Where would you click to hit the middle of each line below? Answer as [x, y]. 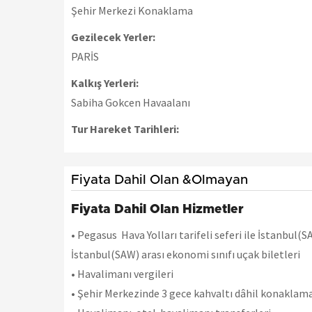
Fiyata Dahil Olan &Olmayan [159, 180]
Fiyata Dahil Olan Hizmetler [157, 210]
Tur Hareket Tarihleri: [125, 129]
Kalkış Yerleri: [105, 83]
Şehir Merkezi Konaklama [132, 11]
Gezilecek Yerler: [113, 37]
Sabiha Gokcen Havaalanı [131, 103]
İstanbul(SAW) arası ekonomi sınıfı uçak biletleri [186, 255]
